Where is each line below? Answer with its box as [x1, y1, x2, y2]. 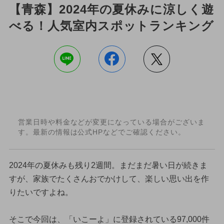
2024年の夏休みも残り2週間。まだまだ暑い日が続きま [8, 160, 207, 169]
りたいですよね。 [8, 187, 73, 196]
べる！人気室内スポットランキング [8, 18, 214, 32]
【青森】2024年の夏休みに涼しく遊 [8, 2, 214, 16]
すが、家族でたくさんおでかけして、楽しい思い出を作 [8, 174, 209, 183]
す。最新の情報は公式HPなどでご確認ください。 [17, 128, 185, 136]
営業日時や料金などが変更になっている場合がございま [17, 118, 205, 126]
